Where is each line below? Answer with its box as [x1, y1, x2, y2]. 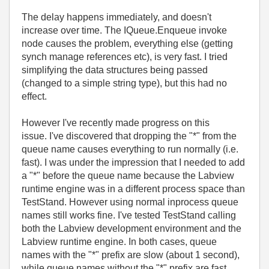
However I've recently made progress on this [22, 118, 210, 128]
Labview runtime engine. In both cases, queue [22, 237, 217, 247]
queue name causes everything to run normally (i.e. [22, 144, 238, 154]
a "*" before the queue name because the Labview [22, 171, 234, 181]
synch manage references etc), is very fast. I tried [22, 52, 228, 62]
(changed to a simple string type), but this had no [22, 78, 227, 88]
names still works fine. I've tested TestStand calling [22, 210, 236, 220]
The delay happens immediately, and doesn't [22, 12, 211, 22]
